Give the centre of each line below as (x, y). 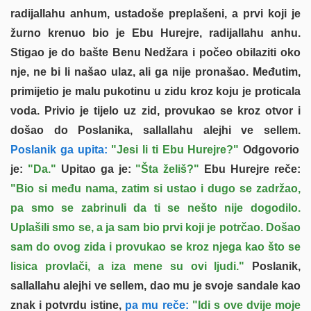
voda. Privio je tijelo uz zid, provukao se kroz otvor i (155, 110)
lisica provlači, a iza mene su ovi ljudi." (128, 266)
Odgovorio (269, 149)
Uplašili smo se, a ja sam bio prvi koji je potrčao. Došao (155, 227)
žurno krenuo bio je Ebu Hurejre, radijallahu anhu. (155, 33)
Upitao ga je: (96, 169)
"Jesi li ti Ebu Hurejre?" (175, 149)
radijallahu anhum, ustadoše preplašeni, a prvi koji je (155, 13)
